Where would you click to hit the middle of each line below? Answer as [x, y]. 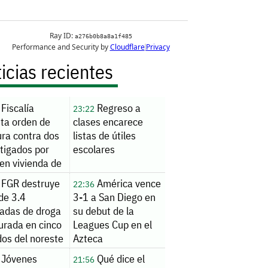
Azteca [88, 239]
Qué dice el [119, 259]
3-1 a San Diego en [114, 197]
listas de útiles [104, 135]
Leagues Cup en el [112, 225]
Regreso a [117, 108]
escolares [94, 149]
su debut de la [103, 211]
